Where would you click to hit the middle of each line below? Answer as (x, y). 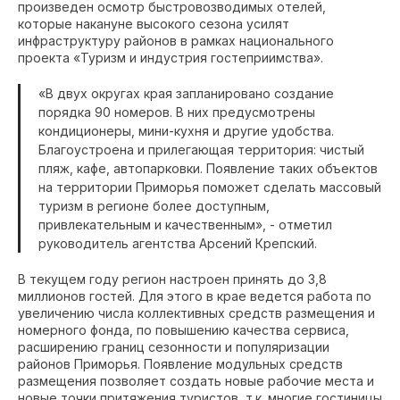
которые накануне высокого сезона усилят (154, 23)
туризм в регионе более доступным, (154, 205)
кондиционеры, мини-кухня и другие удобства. (186, 130)
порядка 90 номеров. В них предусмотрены (177, 112)
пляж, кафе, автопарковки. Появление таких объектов (208, 168)
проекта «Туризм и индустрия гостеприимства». (171, 57)
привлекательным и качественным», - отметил (185, 224)
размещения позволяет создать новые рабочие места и (196, 380)
